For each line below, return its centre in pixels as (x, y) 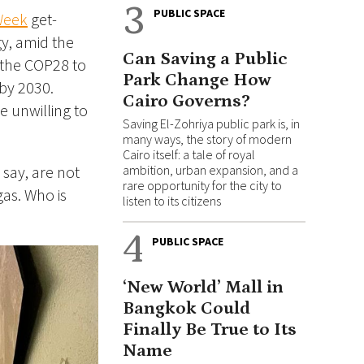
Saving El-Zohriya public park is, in (211, 123)
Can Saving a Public (205, 59)
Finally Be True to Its (210, 329)
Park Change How (197, 80)
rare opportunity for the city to (202, 185)
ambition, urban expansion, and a (210, 170)
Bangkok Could (186, 308)
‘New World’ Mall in (203, 287)
